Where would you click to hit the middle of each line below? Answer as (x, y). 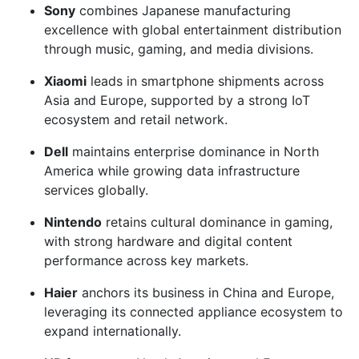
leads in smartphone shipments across (205, 81)
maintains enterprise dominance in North (194, 151)
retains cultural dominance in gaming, (217, 222)
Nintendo (73, 222)
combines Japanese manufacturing (183, 10)
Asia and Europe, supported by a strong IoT (177, 100)
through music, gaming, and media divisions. (179, 48)
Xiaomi (65, 81)
